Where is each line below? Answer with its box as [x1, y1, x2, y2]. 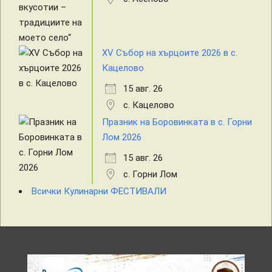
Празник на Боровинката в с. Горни [102, 117, 252, 128]
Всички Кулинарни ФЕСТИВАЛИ [32, 186, 166, 197]
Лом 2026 [102, 132, 141, 143]
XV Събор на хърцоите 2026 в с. [102, 47, 237, 59]
